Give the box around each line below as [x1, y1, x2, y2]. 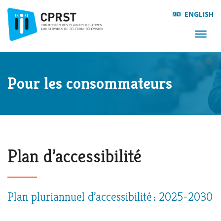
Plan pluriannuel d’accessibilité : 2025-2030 [7, 189, 213, 204]
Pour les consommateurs [7, 74, 172, 93]
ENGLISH [184, 9, 214, 19]
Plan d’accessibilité [7, 145, 142, 167]
